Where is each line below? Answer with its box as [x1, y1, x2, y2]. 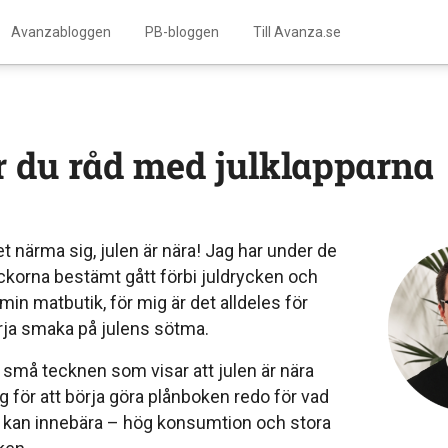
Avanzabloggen [10, 24, 111, 40]
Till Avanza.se [252, 24, 341, 40]
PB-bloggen [144, 24, 219, 40]
